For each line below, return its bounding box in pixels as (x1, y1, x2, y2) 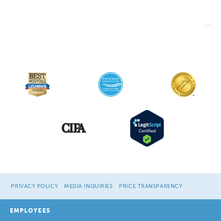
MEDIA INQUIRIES (64, 183, 113, 189)
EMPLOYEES (10, 207, 50, 214)
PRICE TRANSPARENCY (119, 183, 183, 189)
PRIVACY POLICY (11, 183, 58, 189)
